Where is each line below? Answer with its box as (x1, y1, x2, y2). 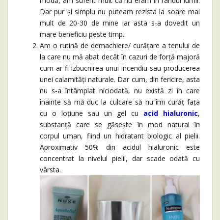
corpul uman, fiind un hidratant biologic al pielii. (40, 131, 200, 140)
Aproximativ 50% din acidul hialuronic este (40, 142, 200, 152)
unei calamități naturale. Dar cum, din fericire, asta (40, 75, 200, 84)
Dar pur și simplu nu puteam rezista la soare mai (40, 7, 200, 16)
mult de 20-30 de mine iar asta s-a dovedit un (40, 18, 200, 27)
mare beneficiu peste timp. (40, 29, 124, 39)
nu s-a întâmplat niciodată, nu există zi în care (40, 86, 200, 95)
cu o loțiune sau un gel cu (40, 109, 138, 118)
